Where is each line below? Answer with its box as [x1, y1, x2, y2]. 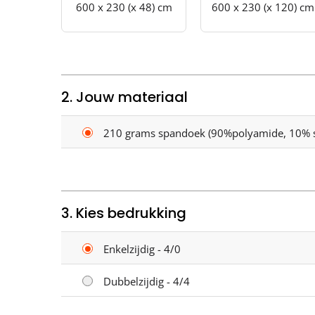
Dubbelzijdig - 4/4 [103, 274, 190, 288]
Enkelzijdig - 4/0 [103, 241, 181, 256]
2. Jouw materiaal [61, 86, 188, 107]
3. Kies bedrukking [61, 202, 186, 223]
